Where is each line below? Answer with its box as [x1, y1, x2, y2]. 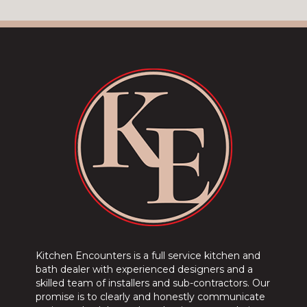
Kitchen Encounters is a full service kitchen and [36, 249, 261, 262]
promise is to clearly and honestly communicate [36, 291, 266, 304]
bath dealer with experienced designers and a [36, 263, 254, 276]
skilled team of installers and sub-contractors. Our [36, 277, 271, 290]
